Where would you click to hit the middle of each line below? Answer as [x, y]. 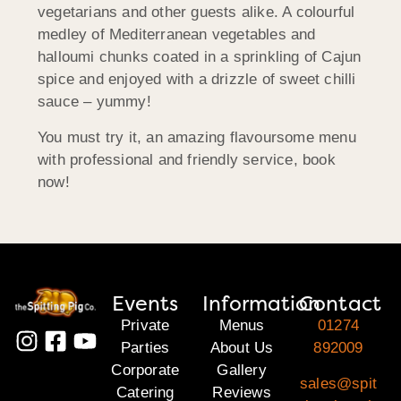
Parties [145, 348]
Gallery [242, 371]
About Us [242, 348]
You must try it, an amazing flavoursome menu [197, 137]
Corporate [145, 371]
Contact [340, 304]
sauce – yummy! [94, 102]
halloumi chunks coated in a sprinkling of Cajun [200, 57]
